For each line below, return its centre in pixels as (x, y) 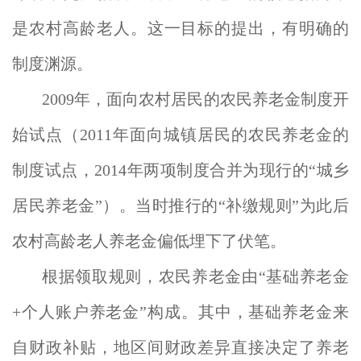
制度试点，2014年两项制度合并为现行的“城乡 (180, 170)
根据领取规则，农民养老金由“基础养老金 (195, 276)
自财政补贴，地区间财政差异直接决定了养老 (180, 347)
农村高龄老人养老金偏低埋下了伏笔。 (149, 241)
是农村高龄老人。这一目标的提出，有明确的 (180, 28)
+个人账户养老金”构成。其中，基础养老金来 (180, 312)
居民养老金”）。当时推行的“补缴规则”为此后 (180, 205)
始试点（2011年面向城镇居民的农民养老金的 (180, 135)
